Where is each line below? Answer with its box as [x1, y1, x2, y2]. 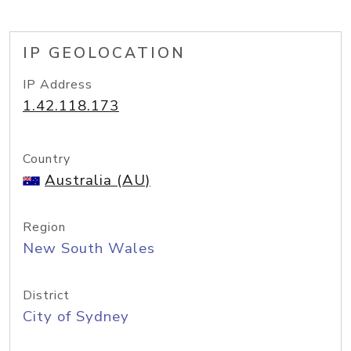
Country [23, 150, 71, 168]
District [23, 287, 70, 304]
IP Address [23, 76, 92, 93]
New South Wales [23, 238, 155, 259]
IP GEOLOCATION [23, 43, 186, 63]
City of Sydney [23, 306, 129, 327]
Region [23, 219, 66, 236]
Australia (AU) [45, 170, 150, 190]
